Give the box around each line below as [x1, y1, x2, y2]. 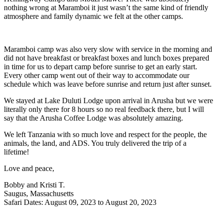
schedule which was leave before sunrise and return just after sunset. [4, 79, 212, 88]
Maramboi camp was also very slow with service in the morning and [4, 45, 212, 53]
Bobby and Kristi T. [4, 180, 65, 189]
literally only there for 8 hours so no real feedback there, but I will [4, 105, 204, 113]
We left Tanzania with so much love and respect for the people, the [4, 130, 207, 139]
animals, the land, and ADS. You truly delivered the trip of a [4, 139, 186, 147]
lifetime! [4, 147, 29, 156]
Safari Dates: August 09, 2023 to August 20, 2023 [4, 198, 156, 206]
